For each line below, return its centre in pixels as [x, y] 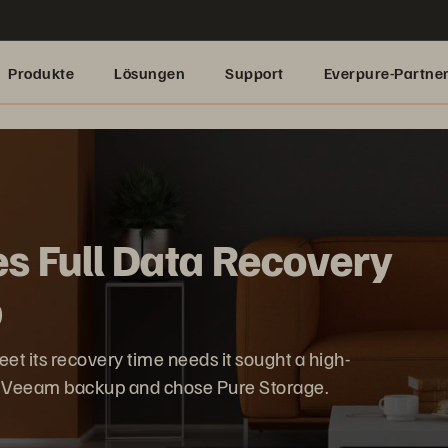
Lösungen [149, 73]
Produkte [41, 73]
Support [254, 73]
